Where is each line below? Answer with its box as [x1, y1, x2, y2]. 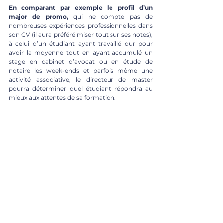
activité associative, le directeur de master [9, 75, 153, 83]
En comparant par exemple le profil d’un [9, 3, 153, 11]
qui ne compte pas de [68, 12, 153, 20]
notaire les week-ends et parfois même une [9, 66, 153, 74]
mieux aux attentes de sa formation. [9, 93, 116, 101]
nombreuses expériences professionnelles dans [9, 21, 153, 29]
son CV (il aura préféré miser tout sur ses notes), [9, 30, 153, 38]
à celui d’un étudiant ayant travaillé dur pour [9, 39, 153, 47]
